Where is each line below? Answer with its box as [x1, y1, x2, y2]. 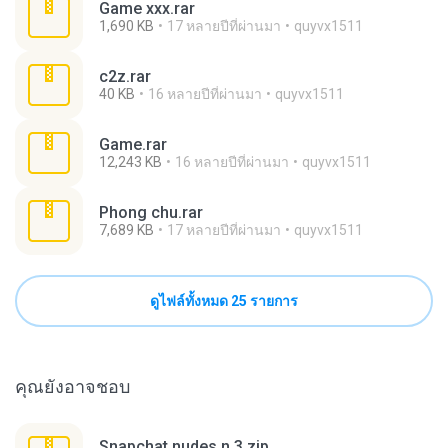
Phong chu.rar [99, 203, 203, 222]
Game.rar [99, 135, 167, 154]
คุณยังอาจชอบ [15, 376, 130, 397]
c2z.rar [99, 67, 151, 86]
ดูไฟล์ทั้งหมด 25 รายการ [150, 293, 298, 309]
